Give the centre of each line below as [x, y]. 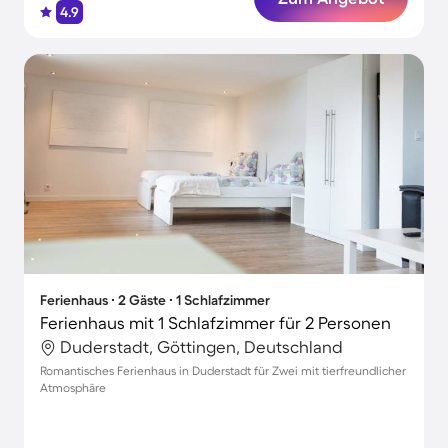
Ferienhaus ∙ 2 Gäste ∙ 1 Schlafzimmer [155, 300]
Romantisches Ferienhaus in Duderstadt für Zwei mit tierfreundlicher [223, 370]
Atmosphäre [73, 387]
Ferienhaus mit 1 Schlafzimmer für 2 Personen [215, 322]
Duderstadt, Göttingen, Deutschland [201, 346]
